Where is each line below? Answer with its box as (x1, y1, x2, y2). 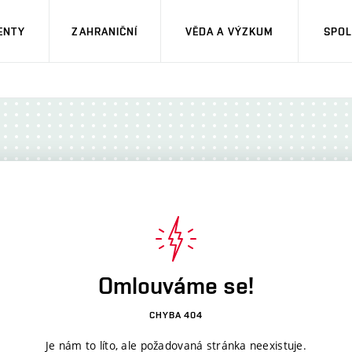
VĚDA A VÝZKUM (185, 24, 274, 38)
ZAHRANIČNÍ (71, 24, 138, 38)
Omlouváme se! (98, 272, 254, 299)
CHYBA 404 (148, 310, 203, 321)
